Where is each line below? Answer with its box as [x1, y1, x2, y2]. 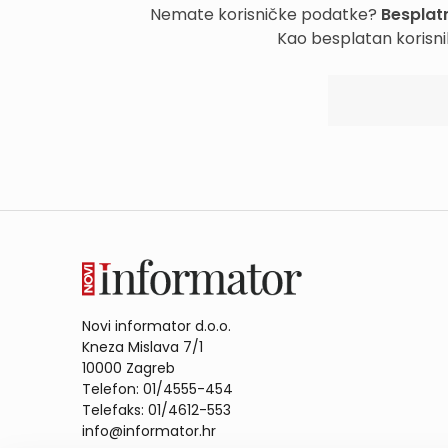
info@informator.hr [82, 420, 216, 441]
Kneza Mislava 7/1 [82, 336, 203, 357]
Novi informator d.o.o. [82, 315, 231, 336]
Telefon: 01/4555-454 [82, 378, 233, 399]
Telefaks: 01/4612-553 [82, 399, 231, 420]
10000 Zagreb [82, 357, 175, 378]
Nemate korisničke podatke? [149, 3, 381, 26]
